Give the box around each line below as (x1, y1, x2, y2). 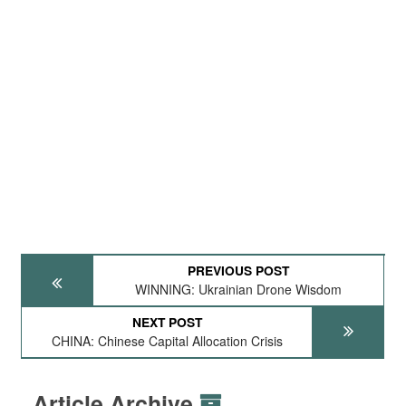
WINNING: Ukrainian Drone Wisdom (135, 280, 343, 298)
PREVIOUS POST (188, 261, 290, 279)
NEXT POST (131, 313, 202, 331)
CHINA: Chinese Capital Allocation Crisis (51, 332, 283, 350)
